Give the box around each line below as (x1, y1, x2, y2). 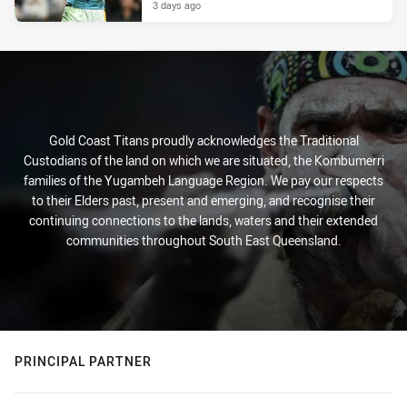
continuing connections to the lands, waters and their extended (29, 212, 378, 229)
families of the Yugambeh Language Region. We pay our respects (24, 172, 383, 189)
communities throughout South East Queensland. (65, 232, 342, 249)
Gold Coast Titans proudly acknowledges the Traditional (48, 132, 359, 149)
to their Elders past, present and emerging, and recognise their (32, 192, 375, 209)
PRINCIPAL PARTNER (15, 352, 152, 370)
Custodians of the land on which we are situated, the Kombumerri (23, 152, 384, 169)
